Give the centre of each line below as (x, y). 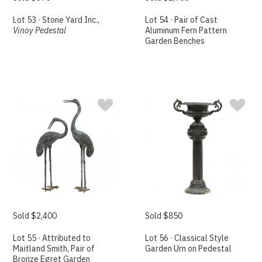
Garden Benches (175, 41)
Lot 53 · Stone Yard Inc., (56, 20)
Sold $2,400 (35, 216)
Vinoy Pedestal (40, 30)
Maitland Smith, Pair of (54, 248)
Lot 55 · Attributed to (52, 238)
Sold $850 (164, 216)
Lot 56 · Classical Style (187, 238)
